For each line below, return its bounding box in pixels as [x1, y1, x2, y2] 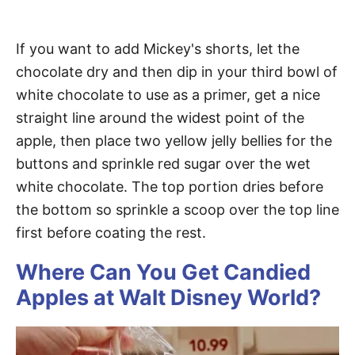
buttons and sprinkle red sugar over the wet [16, 155, 311, 173]
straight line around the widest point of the [16, 109, 304, 127]
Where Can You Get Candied [16, 259, 311, 286]
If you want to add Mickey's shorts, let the [16, 40, 300, 58]
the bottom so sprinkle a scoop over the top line [16, 201, 339, 219]
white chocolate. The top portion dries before [16, 178, 323, 196]
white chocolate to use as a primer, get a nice [16, 86, 320, 104]
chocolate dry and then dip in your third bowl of [16, 63, 338, 81]
